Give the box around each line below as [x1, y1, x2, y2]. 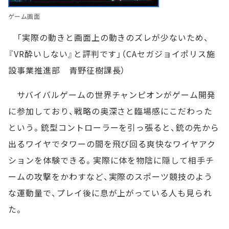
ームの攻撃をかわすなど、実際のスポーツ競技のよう [8, 170, 213, 183]
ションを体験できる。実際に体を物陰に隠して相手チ [8, 154, 215, 167]
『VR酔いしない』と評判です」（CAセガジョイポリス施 [8, 48, 215, 60]
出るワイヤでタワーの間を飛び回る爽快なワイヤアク [8, 138, 216, 150]
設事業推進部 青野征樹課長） [8, 64, 126, 77]
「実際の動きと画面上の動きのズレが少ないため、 [8, 31, 210, 44]
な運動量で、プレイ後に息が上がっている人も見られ [8, 187, 213, 199]
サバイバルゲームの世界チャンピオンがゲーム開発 [8, 88, 216, 101]
